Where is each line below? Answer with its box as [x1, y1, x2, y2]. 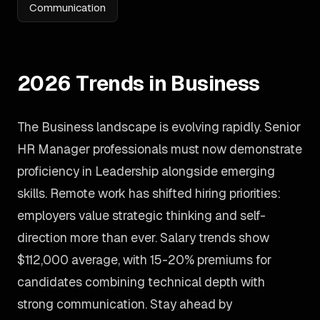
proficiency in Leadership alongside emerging [17, 163, 275, 179]
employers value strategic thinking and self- [17, 207, 266, 224]
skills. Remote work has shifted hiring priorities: [17, 185, 281, 201]
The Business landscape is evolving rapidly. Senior [17, 119, 301, 135]
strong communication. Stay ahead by [17, 296, 232, 312]
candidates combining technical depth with [17, 274, 265, 290]
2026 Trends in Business [17, 70, 260, 96]
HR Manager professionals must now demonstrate [17, 141, 302, 157]
